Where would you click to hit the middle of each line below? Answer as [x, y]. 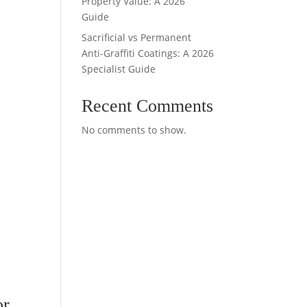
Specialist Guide [119, 69]
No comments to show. [134, 130]
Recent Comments [148, 106]
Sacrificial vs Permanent [137, 37]
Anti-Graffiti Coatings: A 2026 [148, 53]
